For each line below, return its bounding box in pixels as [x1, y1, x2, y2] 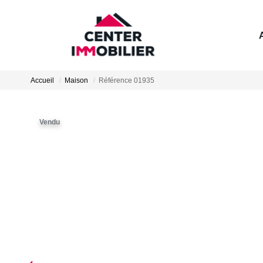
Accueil [31, 76, 54, 85]
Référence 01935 [99, 76, 154, 85]
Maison [65, 76, 88, 85]
